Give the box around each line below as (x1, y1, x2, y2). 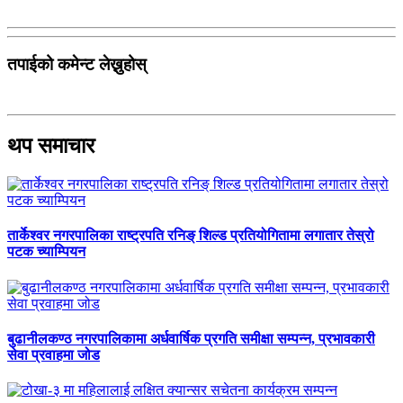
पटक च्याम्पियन (7, 244, 85, 260)
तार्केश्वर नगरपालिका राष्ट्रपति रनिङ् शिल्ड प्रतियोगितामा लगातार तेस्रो (7, 228, 374, 244)
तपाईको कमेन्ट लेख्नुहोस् (7, 54, 147, 74)
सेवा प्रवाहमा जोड (7, 346, 100, 363)
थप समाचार (7, 134, 94, 158)
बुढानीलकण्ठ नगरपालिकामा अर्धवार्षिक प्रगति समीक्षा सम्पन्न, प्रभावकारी (7, 330, 375, 346)
